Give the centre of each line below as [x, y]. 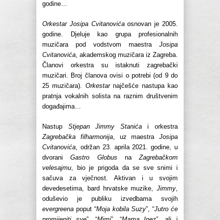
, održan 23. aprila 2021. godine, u [127, 147]
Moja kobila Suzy [121, 209]
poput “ [85, 209]
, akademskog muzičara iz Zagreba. [127, 55]
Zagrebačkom [158, 158]
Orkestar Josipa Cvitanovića [83, 24]
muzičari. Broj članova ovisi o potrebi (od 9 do [110, 76]
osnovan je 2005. [151, 24]
